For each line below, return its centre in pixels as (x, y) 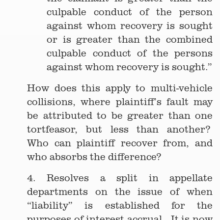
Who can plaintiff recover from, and (120, 143)
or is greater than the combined (130, 39)
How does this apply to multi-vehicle (120, 88)
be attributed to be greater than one (120, 115)
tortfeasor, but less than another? (120, 129)
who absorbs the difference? (94, 156)
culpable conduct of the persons (130, 53)
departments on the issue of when (120, 191)
